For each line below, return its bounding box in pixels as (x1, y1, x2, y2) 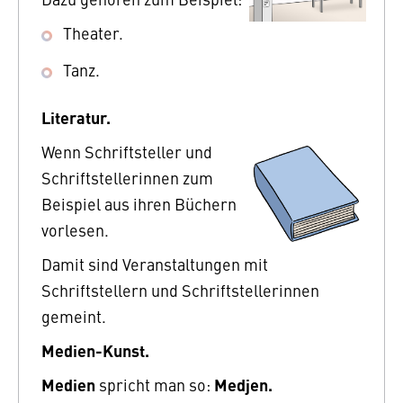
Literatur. (41, 105, 111, 130)
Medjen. (214, 372, 273, 397)
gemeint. (41, 305, 106, 328)
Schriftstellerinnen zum (41, 166, 213, 190)
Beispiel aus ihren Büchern (41, 193, 237, 216)
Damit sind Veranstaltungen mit (41, 253, 268, 276)
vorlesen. (41, 219, 109, 242)
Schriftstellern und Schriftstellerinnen (41, 279, 319, 302)
